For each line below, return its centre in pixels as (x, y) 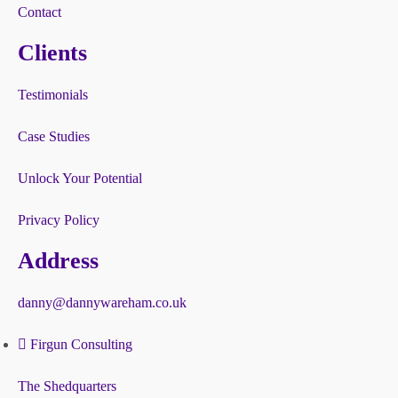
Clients (52, 52)
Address (58, 260)
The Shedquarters (67, 386)
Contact (40, 12)
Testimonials (53, 94)
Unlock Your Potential (80, 178)
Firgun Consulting (81, 344)
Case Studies (54, 136)
